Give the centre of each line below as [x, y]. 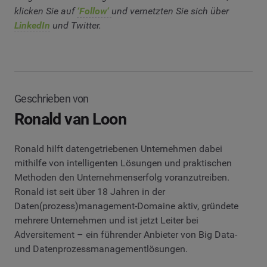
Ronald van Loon [70, 119]
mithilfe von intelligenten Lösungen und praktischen [123, 163]
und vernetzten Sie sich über [170, 11]
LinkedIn [32, 25]
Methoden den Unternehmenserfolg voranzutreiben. [122, 177]
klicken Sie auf [46, 11]
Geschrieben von [52, 98]
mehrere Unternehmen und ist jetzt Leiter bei [106, 220]
